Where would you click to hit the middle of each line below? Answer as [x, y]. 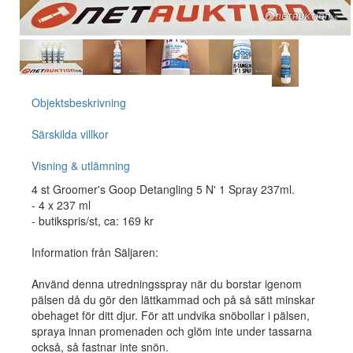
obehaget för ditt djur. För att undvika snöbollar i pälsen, [171, 315]
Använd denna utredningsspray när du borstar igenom [167, 284]
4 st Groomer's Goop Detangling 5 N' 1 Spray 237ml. [163, 189]
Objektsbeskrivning [79, 102]
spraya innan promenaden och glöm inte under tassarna [172, 331]
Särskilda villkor [70, 134]
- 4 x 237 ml [61, 205]
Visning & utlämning [81, 165]
